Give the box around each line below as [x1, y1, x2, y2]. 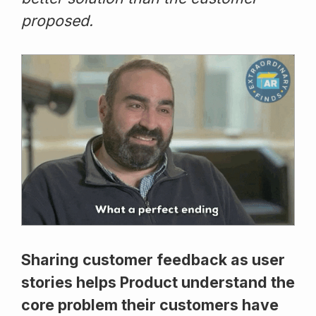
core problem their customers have [21, 295, 279, 314]
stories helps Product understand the [21, 272, 295, 291]
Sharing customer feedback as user [21, 250, 285, 269]
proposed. [21, 11, 93, 30]
